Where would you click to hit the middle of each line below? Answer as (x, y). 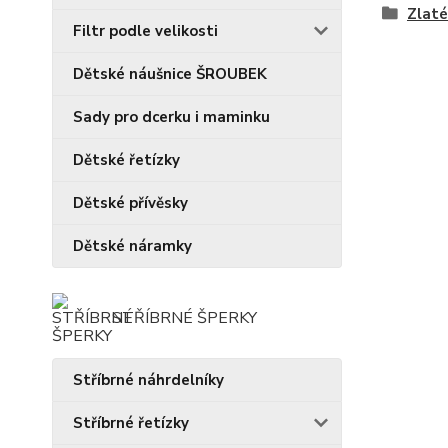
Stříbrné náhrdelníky (148, 380)
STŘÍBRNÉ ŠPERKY (184, 318)
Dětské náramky (132, 246)
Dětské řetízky (126, 160)
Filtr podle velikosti (145, 31)
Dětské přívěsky (130, 203)
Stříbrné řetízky (131, 423)
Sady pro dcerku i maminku (171, 117)
